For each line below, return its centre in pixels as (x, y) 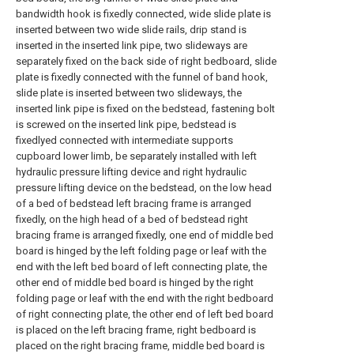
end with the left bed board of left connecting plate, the (141, 267)
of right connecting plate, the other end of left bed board (145, 314)
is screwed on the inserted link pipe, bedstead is (126, 124)
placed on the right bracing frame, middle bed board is (140, 346)
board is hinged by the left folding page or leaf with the (141, 251)
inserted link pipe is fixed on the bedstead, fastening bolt (145, 109)
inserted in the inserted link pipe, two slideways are (132, 45)
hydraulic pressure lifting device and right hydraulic (131, 172)
